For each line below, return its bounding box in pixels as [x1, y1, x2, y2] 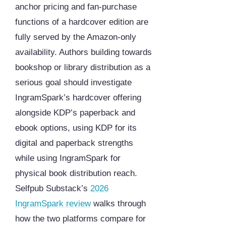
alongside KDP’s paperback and [15, 108, 135, 118]
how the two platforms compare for [15, 214, 146, 224]
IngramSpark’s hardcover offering [15, 93, 141, 103]
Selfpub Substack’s [15, 184, 90, 194]
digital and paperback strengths [15, 138, 133, 148]
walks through [91, 199, 146, 209]
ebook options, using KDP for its [15, 123, 137, 133]
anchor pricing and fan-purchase [15, 2, 137, 12]
